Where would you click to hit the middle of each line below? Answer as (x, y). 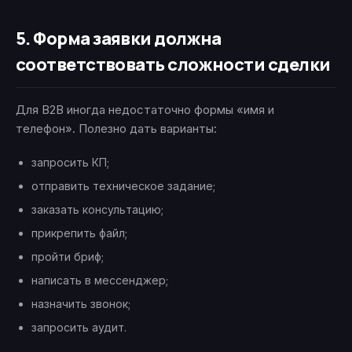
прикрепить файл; (79, 233)
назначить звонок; (81, 304)
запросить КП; (70, 163)
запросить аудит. (79, 328)
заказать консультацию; (97, 210)
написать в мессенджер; (100, 280)
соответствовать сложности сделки (173, 65)
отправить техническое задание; (123, 186)
